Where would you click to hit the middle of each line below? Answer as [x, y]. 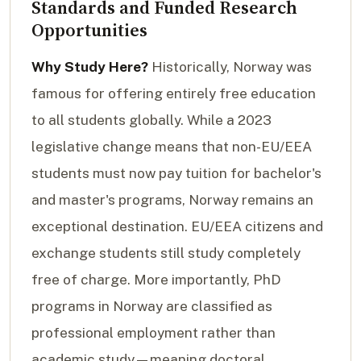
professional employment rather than [154, 332]
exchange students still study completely [166, 253]
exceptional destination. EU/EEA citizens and [177, 226]
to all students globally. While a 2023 [151, 120]
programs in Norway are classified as [152, 306]
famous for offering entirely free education [174, 93]
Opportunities [89, 29]
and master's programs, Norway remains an [172, 199]
